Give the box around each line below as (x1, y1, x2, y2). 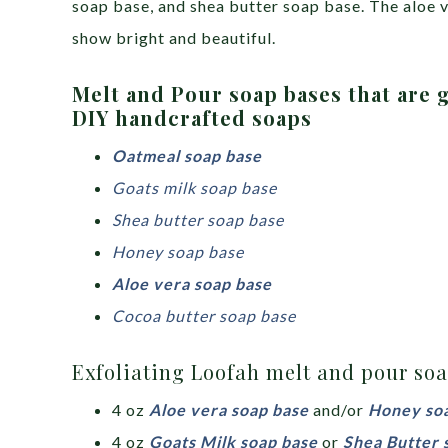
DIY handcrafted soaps (72, 104, 312, 131)
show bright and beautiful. (72, 28, 276, 47)
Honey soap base (112, 242, 244, 261)
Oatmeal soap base (112, 146, 262, 165)
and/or (309, 400, 368, 419)
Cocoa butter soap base (112, 306, 296, 325)
